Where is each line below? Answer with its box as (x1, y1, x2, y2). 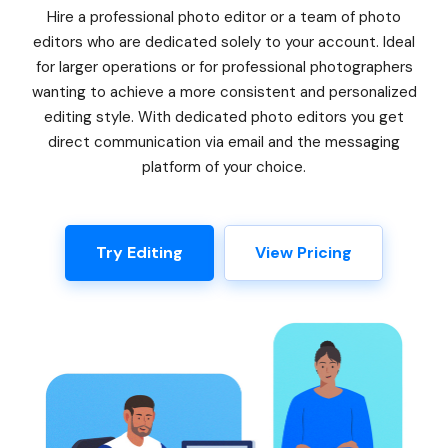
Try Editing (96, 241, 183, 263)
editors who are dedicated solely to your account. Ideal (33, 31, 415, 52)
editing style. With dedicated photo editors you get (44, 106, 404, 127)
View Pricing (255, 241, 352, 263)
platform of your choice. (142, 156, 306, 177)
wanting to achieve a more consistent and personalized (31, 81, 417, 102)
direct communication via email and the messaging (48, 131, 400, 152)
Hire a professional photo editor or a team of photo (47, 6, 401, 27)
